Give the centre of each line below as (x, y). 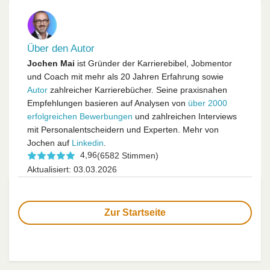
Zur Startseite (135, 212)
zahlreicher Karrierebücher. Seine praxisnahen (137, 89)
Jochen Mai (51, 63)
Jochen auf (49, 143)
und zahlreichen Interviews (185, 116)
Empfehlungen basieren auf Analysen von (108, 103)
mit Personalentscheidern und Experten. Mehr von (123, 129)
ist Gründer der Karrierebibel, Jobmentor (153, 63)
